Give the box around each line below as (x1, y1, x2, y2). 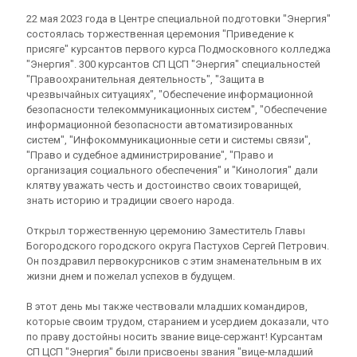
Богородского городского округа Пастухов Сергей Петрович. (26, 240, 329, 252)
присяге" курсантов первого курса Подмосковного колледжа (26, 43, 331, 55)
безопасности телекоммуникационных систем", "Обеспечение (26, 104, 327, 116)
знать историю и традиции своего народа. (26, 194, 234, 206)
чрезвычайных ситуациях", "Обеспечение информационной (26, 88, 313, 100)
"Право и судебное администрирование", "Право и (26, 149, 273, 161)
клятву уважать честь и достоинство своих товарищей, (26, 179, 301, 191)
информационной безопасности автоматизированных (26, 119, 292, 131)
